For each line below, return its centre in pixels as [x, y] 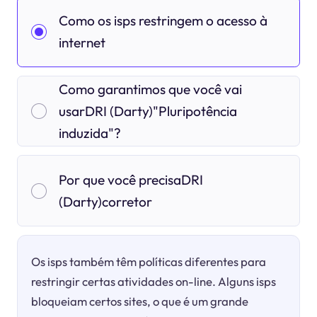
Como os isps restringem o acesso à [163, 20]
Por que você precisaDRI [131, 179]
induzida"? [90, 133]
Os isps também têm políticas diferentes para [149, 261]
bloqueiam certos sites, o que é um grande [140, 301]
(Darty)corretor [105, 201]
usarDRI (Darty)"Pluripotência [148, 111]
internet [82, 42]
